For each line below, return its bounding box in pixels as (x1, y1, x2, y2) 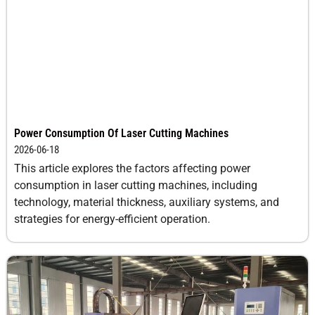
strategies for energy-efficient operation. (14, 212, 210, 226)
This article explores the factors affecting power (14, 162, 250, 176)
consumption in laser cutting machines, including (14, 179, 257, 193)
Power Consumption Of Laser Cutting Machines (14, 127, 229, 141)
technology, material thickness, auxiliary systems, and (14, 195, 279, 210)
